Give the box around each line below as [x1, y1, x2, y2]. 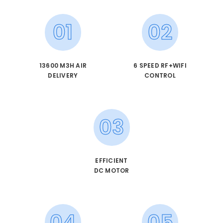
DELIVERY [48, 71, 78, 80]
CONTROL [144, 71, 176, 80]
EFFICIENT [95, 156, 128, 165]
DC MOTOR [94, 166, 129, 175]
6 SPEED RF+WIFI [133, 61, 187, 70]
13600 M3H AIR [39, 61, 87, 70]
